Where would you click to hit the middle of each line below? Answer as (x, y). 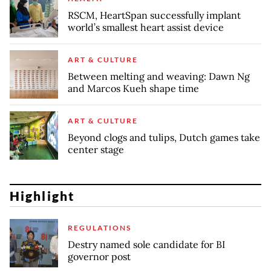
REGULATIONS (100, 228)
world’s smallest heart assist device (146, 27)
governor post (99, 257)
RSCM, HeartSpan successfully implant (154, 15)
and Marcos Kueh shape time (133, 88)
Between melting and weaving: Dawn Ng (159, 76)
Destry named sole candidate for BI (146, 245)
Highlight (42, 195)
